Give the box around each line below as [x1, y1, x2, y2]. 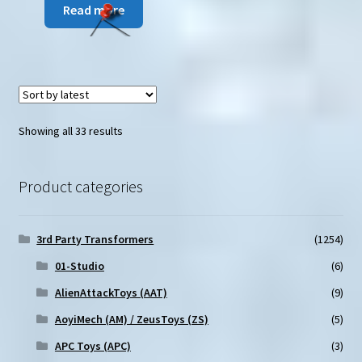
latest [121, 158, 150, 173]
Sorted [121, 122, 156, 137]
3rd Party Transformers [36, 232, 154, 247]
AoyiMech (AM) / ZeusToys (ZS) [54, 312, 208, 327]
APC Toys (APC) [54, 339, 131, 354]
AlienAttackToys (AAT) [54, 285, 167, 301]
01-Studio [54, 259, 104, 274]
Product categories [18, 175, 143, 196]
